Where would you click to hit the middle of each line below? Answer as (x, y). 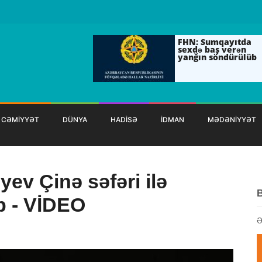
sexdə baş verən (212, 49)
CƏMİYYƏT (20, 120)
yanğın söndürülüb (217, 57)
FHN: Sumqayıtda (215, 42)
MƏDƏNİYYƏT (232, 120)
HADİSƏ (124, 120)
